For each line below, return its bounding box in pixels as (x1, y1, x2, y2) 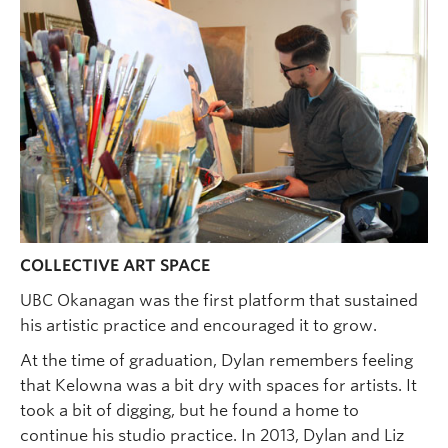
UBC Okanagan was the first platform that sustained (20, 291, 418, 311)
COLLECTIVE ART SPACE (20, 256, 210, 276)
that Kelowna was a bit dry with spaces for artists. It (20, 376, 417, 396)
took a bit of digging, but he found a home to (20, 401, 359, 421)
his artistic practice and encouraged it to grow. (20, 316, 377, 336)
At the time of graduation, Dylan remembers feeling (20, 351, 413, 371)
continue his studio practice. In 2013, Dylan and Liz (20, 426, 405, 446)
